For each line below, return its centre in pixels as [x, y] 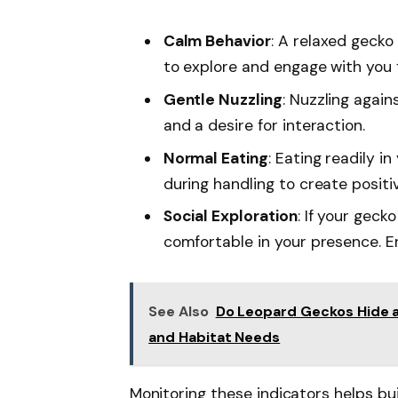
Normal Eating [215, 158]
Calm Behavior [217, 41]
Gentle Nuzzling [223, 99]
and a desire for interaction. [264, 125]
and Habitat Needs [215, 337]
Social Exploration [230, 216]
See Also [179, 311]
